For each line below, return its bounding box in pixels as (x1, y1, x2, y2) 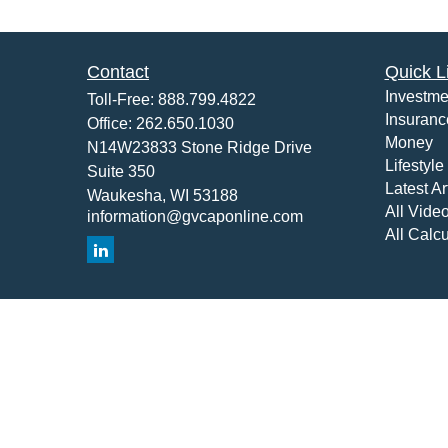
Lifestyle (384, 157, 444, 174)
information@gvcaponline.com (87, 208, 303, 225)
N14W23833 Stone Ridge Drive (87, 139, 312, 156)
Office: (87, 115, 136, 132)
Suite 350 (87, 163, 155, 180)
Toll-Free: (87, 91, 158, 108)
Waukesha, (87, 187, 166, 204)
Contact (87, 62, 149, 82)
